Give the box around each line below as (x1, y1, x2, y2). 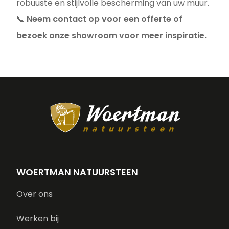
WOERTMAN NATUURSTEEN (16, 166, 138, 178)
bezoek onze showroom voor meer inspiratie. (16, 30, 207, 41)
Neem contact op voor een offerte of (27, 13, 182, 25)
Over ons (16, 188, 53, 200)
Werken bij (16, 213, 59, 224)
